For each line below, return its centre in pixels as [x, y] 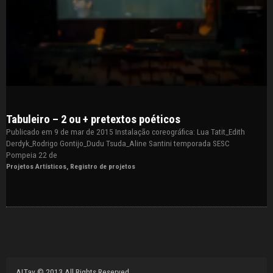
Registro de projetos [103, 166]
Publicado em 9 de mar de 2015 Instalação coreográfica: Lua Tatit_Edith [126, 131]
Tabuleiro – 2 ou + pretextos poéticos [93, 119]
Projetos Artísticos [36, 166]
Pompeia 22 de [32, 154]
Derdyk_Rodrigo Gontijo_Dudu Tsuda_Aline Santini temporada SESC [118, 143]
